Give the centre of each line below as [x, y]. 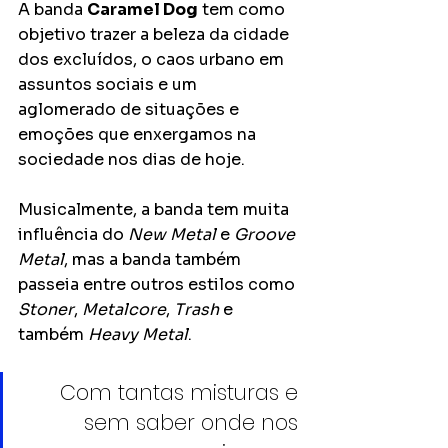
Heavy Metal [138, 335]
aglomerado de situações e [130, 110]
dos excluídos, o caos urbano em [153, 60]
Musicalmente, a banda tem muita [155, 210]
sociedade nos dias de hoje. [131, 160]
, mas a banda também [154, 260]
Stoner [46, 310]
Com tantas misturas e [182, 393]
